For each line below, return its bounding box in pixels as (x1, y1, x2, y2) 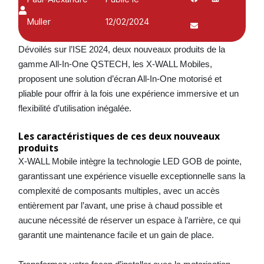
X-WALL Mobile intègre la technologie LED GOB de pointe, (18, 156, 242, 166)
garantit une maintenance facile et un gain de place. (18, 229, 214, 240)
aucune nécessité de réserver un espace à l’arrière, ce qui (18, 214, 240, 225)
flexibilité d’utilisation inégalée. (18, 103, 131, 113)
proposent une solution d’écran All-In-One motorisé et (18, 73, 222, 84)
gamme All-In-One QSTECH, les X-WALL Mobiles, (18, 58, 212, 69)
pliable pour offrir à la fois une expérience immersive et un (18, 88, 239, 98)
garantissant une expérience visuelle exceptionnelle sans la (18, 170, 245, 181)
